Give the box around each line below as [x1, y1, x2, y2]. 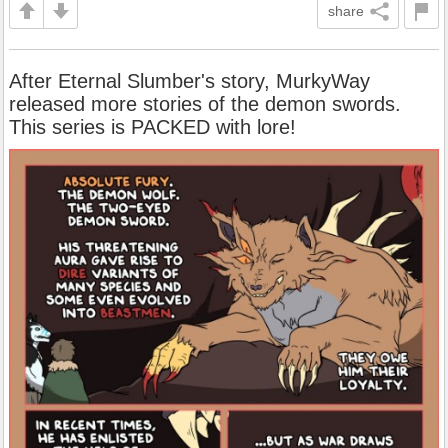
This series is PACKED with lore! [9, 115, 296, 138]
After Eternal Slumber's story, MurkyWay [9, 69, 370, 92]
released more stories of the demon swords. [9, 92, 401, 115]
